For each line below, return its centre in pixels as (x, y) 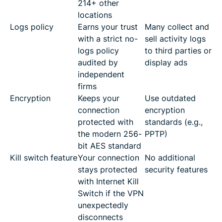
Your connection (109, 158)
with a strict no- (108, 39)
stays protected (108, 169)
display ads (166, 62)
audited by (98, 62)
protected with (106, 122)
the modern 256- (110, 134)
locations (95, 15)
